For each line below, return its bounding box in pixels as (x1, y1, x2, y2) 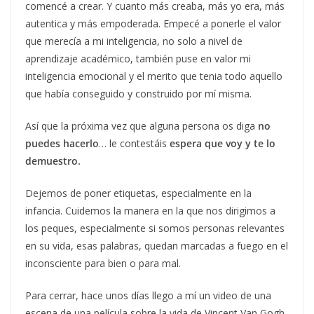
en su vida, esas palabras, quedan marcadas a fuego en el (25, 238, 288, 252)
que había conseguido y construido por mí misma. (25, 86, 254, 100)
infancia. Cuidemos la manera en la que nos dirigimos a (25, 203, 275, 217)
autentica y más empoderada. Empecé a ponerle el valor (25, 16, 281, 30)
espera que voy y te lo (170, 136, 275, 150)
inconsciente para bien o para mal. (25, 256, 181, 270)
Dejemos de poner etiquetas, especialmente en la (25, 186, 252, 200)
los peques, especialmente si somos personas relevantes (25, 221, 285, 235)
